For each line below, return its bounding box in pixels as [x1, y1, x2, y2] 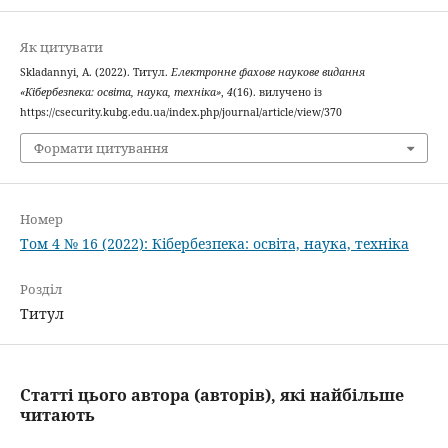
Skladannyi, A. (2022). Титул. [19, 65, 171, 80]
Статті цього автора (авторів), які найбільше [19, 384, 404, 406]
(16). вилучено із [232, 85, 322, 100]
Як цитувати [19, 38, 103, 57]
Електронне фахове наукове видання [170, 65, 365, 80]
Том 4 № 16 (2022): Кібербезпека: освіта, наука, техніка [19, 233, 409, 253]
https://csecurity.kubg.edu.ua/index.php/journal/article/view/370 [19, 105, 342, 120]
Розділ [19, 280, 62, 298]
